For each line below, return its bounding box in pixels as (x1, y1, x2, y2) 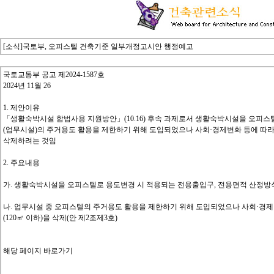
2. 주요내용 (3, 158, 40, 167)
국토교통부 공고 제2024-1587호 (3, 70, 105, 79)
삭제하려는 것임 (3, 136, 56, 145)
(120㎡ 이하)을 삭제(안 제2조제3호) (3, 213, 117, 222)
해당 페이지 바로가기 (3, 246, 73, 255)
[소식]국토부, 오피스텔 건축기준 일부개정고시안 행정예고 (3, 42, 195, 51)
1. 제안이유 (3, 103, 40, 112)
